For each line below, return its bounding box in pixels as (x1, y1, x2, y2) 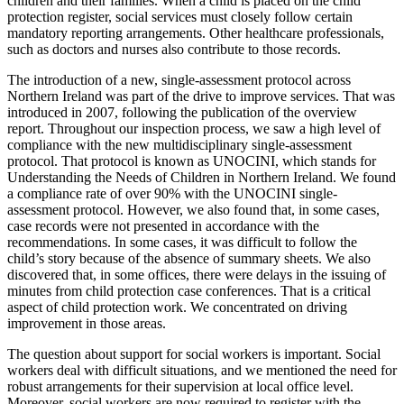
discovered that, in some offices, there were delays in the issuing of (7, 266, 386, 282)
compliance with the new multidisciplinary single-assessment (7, 136, 352, 152)
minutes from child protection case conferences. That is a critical (7, 282, 371, 298)
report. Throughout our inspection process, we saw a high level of (7, 120, 381, 136)
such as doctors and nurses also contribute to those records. (7, 41, 341, 57)
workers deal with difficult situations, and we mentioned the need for (7, 362, 397, 378)
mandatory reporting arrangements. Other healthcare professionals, (7, 24, 384, 41)
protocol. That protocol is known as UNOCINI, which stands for (7, 152, 376, 169)
